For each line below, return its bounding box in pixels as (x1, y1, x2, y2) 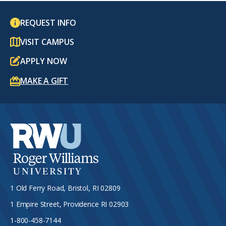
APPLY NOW (20, 55, 67, 67)
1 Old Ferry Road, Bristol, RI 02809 (10, 183, 121, 193)
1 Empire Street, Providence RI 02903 (10, 199, 129, 209)
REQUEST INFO (20, 17, 76, 28)
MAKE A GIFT (20, 75, 69, 86)
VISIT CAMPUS (20, 36, 74, 47)
